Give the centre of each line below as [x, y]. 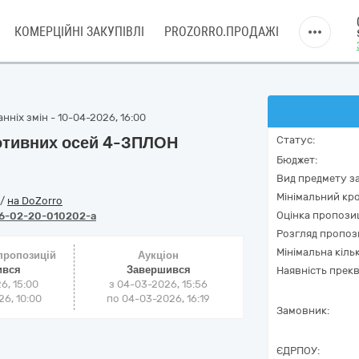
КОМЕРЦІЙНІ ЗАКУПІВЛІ [79, 32]
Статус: [296, 140]
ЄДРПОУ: [298, 351]
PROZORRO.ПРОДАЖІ [222, 32]
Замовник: [303, 311]
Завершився [158, 270]
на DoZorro [35, 201]
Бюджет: [297, 160]
